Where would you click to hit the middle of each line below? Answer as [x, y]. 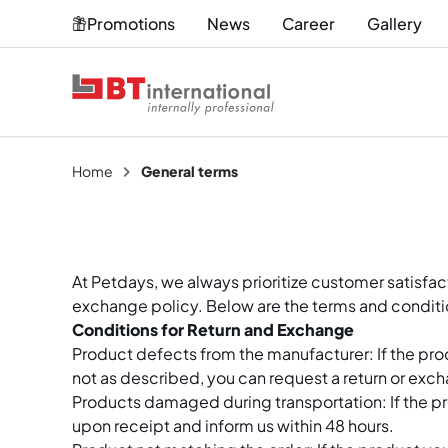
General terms [189, 171]
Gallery [394, 23]
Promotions [131, 23]
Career [308, 23]
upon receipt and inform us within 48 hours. [233, 425]
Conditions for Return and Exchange [213, 329]
